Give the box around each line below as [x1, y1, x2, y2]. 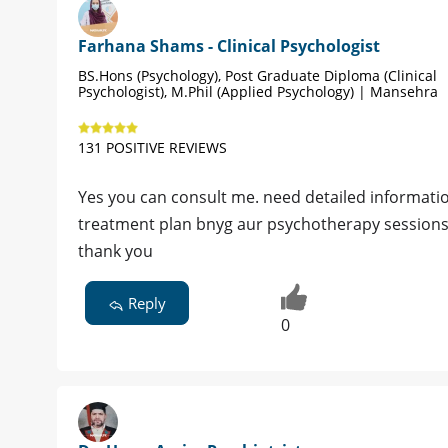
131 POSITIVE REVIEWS [78, 138, 227, 158]
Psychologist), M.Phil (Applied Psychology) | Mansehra [78, 82, 438, 102]
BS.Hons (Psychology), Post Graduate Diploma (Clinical [78, 66, 437, 86]
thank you [78, 240, 153, 263]
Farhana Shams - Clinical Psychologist [78, 35, 380, 58]
